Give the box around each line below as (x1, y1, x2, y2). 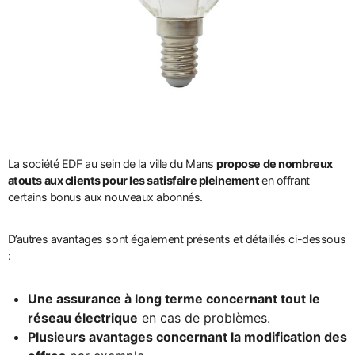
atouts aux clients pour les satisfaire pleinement (7, 174, 261, 188)
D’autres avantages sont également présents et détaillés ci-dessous (7, 232, 346, 246)
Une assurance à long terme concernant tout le (28, 291, 321, 307)
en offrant (261, 174, 310, 188)
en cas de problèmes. (138, 310, 271, 326)
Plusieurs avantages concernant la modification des (28, 329, 348, 345)
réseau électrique (28, 310, 139, 326)
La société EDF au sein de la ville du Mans (7, 157, 217, 171)
